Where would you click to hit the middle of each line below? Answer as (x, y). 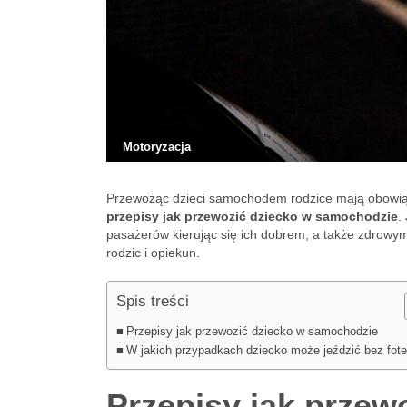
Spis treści (153, 301)
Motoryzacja (157, 147)
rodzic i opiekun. (153, 253)
